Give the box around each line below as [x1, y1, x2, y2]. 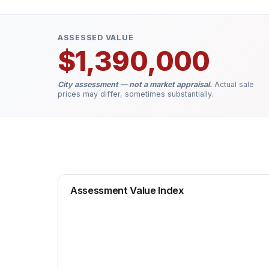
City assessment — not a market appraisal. [58, 80, 212, 89]
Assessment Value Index [70, 184, 184, 196]
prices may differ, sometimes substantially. [58, 89, 213, 98]
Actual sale [212, 80, 254, 89]
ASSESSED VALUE [58, 33, 134, 42]
